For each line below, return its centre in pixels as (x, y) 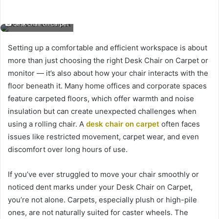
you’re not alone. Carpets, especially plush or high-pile (102, 200)
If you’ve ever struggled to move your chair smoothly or (103, 175)
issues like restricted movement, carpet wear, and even (103, 137)
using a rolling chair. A (47, 124)
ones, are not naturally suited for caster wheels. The (98, 213)
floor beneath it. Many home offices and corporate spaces (107, 86)
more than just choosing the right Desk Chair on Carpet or (108, 61)
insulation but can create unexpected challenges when (102, 111)
